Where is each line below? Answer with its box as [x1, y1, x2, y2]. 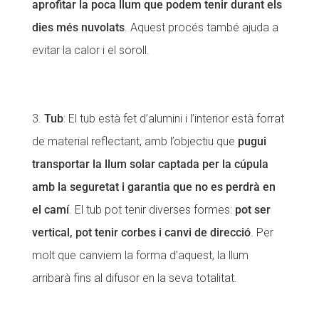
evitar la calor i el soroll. [31, 43, 150, 58]
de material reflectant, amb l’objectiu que [31, 135, 238, 149]
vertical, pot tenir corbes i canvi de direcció [31, 226, 251, 240]
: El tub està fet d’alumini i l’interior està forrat [63, 112, 284, 126]
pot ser [234, 203, 271, 217]
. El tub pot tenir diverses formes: [68, 203, 235, 217]
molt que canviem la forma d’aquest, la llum [31, 249, 249, 263]
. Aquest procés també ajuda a [124, 21, 278, 35]
